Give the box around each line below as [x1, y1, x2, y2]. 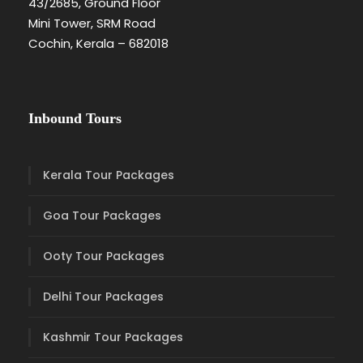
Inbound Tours [28, 110, 122, 126]
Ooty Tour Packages [43, 248, 164, 264]
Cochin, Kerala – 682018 [28, 35, 169, 52]
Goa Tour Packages [43, 207, 161, 224]
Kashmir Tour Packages [43, 329, 183, 345]
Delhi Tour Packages [43, 288, 164, 305]
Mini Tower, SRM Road [28, 15, 156, 32]
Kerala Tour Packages [43, 167, 174, 183]
